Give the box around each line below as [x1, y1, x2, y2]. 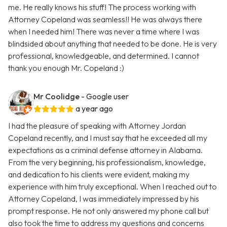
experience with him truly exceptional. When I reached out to [8, 181, 217, 192]
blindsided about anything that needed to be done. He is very [8, 39, 217, 49]
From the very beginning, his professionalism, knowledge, [8, 157, 206, 168]
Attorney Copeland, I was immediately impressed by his [8, 194, 199, 204]
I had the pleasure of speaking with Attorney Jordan [8, 121, 186, 131]
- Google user [81, 91, 129, 102]
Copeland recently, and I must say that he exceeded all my [8, 133, 207, 143]
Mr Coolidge [33, 91, 80, 102]
